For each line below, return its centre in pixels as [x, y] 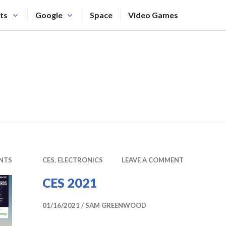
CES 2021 [70, 183]
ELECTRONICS [80, 160]
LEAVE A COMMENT [153, 160]
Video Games [153, 15]
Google [49, 15]
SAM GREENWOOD [116, 205]
